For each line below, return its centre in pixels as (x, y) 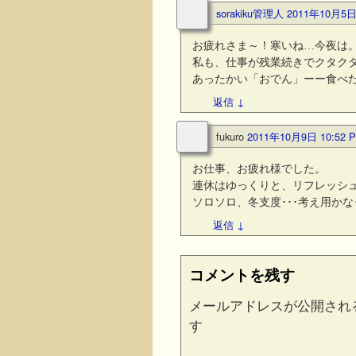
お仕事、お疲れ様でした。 (259, 169)
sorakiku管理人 (250, 14)
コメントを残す (242, 274)
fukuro (230, 137)
